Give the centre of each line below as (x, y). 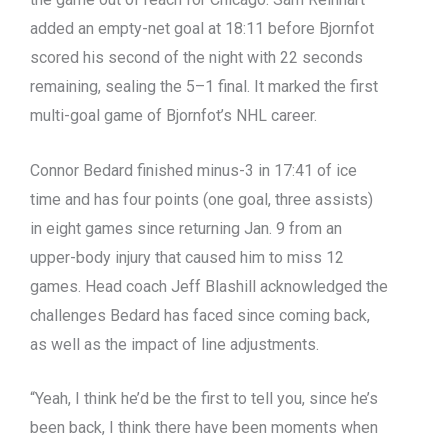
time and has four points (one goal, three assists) (201, 199)
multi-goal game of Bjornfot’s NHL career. (173, 116)
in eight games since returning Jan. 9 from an (186, 228)
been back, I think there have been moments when (204, 428)
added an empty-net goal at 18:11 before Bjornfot (202, 29)
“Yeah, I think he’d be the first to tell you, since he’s (204, 399)
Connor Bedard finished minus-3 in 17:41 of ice (193, 170)
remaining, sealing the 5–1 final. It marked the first (204, 87)
